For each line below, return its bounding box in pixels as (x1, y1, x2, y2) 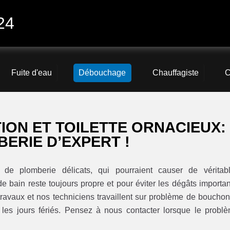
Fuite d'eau (11, 68, 52, 78)
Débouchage (78, 68, 126, 78)
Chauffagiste (152, 68, 199, 78)
